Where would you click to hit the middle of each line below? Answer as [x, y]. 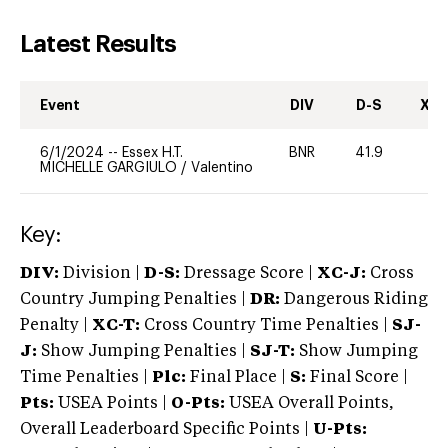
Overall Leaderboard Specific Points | [166, 429]
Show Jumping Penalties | [143, 351]
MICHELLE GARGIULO [110, 167]
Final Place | [238, 377]
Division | [101, 273]
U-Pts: [340, 429]
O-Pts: [198, 403]
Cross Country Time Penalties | [268, 325]
